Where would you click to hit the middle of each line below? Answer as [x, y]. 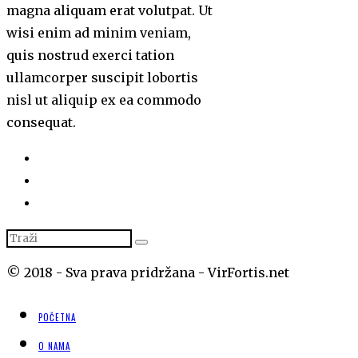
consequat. [41, 123]
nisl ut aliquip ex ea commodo [104, 100]
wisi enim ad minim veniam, [99, 33]
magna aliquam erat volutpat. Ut [109, 11]
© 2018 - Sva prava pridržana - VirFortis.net [148, 273]
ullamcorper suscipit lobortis [102, 78]
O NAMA [54, 346]
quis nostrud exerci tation [90, 56]
